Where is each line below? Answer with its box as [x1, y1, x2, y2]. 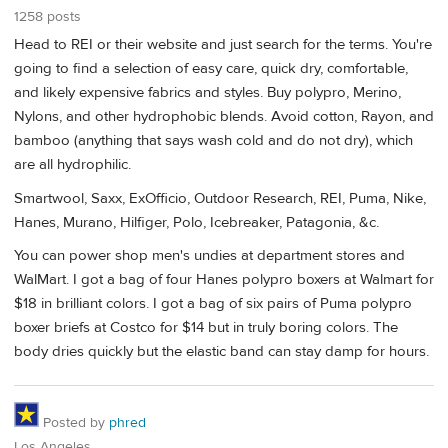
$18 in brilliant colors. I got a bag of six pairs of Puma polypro [14, 294, 412, 314]
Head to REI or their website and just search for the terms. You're [14, 35, 432, 55]
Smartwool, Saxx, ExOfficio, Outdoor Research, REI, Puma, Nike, [14, 188, 426, 208]
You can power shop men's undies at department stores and [14, 246, 405, 266]
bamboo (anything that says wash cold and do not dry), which [14, 131, 413, 151]
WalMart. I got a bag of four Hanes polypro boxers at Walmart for [14, 270, 434, 290]
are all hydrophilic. [14, 155, 131, 175]
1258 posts [14, 7, 81, 26]
